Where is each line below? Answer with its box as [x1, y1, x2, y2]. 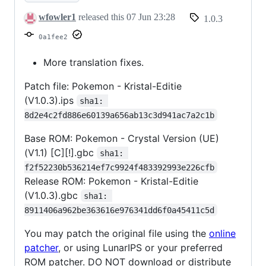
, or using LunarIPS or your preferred [58, 241, 223, 254]
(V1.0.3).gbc [24, 189, 81, 201]
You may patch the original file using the [24, 227, 209, 239]
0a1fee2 [39, 32, 68, 41]
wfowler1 [39, 12, 76, 23]
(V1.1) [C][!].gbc [24, 146, 97, 159]
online [209, 227, 236, 239]
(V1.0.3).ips [24, 94, 77, 106]
